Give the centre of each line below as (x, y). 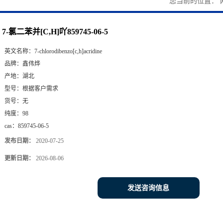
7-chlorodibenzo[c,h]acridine (68, 51)
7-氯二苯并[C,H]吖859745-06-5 (55, 32)
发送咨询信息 (148, 188)
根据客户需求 (40, 89)
